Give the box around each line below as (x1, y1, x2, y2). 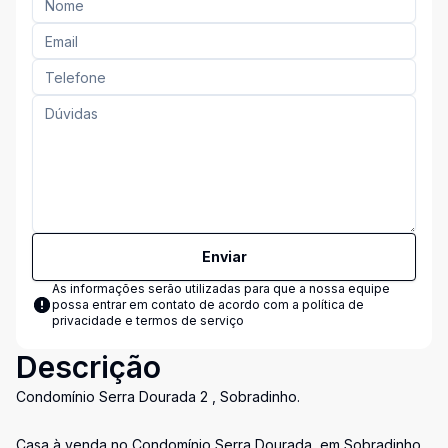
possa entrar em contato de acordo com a (52, 297, 302, 312)
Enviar (201, 248, 247, 265)
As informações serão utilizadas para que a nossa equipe (52, 281, 390, 296)
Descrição (16, 349, 161, 385)
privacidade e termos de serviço (52, 313, 244, 328)
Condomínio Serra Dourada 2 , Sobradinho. (16, 388, 300, 405)
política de (302, 297, 364, 312)
